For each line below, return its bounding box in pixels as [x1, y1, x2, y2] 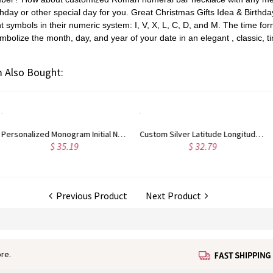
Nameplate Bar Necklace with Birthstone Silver [149, 129, 157, 140]
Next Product [146, 190, 205, 202]
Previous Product [52, 190, 127, 202]
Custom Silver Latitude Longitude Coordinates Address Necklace [8, 129, 16, 140]
